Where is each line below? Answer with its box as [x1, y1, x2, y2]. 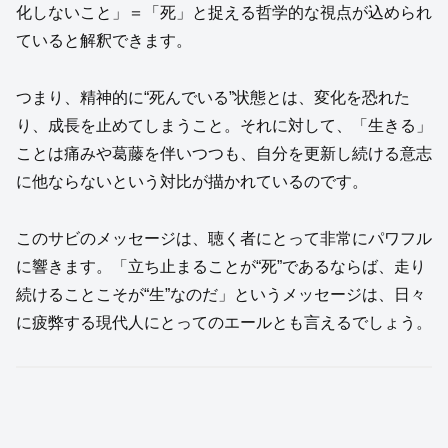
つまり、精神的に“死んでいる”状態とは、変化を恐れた [16, 89, 410, 107]
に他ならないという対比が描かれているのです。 [16, 173, 368, 191]
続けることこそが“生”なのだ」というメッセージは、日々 [16, 285, 426, 303]
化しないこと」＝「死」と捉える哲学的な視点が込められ [16, 4, 432, 22]
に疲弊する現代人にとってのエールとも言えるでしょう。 [16, 313, 432, 331]
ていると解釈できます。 [16, 32, 192, 50]
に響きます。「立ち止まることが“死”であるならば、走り [16, 257, 426, 275]
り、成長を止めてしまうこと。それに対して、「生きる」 [16, 117, 432, 135]
